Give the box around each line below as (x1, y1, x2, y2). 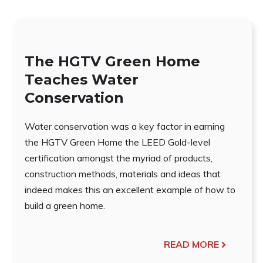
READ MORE (163, 238, 219, 251)
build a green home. (25, 200, 105, 212)
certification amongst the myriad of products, (25, 152, 213, 164)
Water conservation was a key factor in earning (25, 120, 225, 133)
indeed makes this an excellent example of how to (25, 184, 235, 196)
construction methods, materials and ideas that (25, 168, 221, 180)
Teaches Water (25, 71, 139, 89)
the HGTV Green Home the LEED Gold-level (25, 136, 210, 149)
